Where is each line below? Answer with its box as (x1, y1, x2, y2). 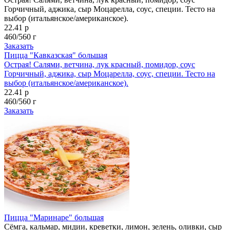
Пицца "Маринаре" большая (4, 213, 104, 222)
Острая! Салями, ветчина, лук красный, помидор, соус (4, 60, 195, 69)
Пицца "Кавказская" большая (4, 50, 107, 60)
